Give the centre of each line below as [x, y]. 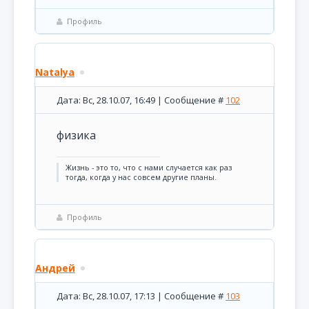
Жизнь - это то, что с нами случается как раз [149, 168]
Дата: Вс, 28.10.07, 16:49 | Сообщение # [141, 100]
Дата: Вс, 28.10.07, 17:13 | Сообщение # [141, 296]
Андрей [55, 268]
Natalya [55, 72]
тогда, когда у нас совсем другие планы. [141, 177]
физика [76, 135]
